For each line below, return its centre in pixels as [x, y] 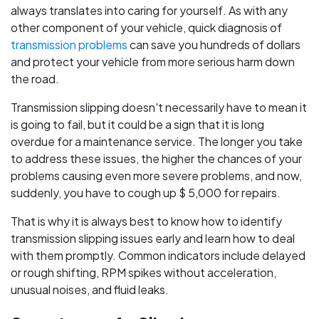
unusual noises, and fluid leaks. [90, 289]
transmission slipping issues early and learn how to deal [153, 238]
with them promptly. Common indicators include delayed [158, 255]
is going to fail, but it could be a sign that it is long [137, 124]
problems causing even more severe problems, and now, [156, 176]
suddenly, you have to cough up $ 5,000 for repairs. [146, 193]
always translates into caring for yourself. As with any [149, 10]
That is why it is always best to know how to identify [146, 221]
